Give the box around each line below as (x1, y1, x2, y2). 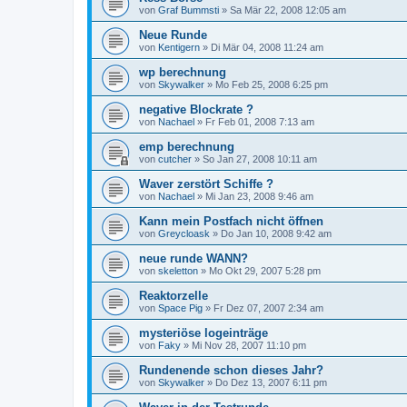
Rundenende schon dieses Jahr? (139, 363, 323, 377)
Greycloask (158, 228, 210, 239)
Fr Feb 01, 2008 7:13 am (205, 116, 314, 127)
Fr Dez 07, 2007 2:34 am (213, 303, 323, 313)
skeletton (158, 265, 198, 276)
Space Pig (158, 303, 203, 313)
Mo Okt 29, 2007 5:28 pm (209, 265, 321, 276)
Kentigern (158, 42, 200, 53)
